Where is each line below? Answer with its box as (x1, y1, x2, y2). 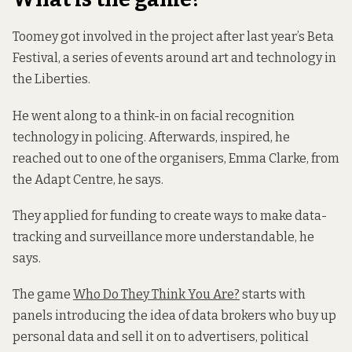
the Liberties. (13, 71, 90, 87)
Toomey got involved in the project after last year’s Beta (13, 29, 334, 45)
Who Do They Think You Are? (73, 286, 240, 302)
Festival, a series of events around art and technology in (13, 50, 336, 66)
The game (13, 286, 73, 302)
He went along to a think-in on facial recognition (13, 108, 295, 123)
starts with (240, 286, 306, 302)
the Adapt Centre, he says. (13, 171, 163, 187)
